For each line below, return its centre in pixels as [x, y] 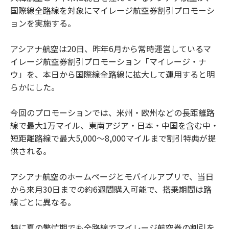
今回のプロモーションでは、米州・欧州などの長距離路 [112, 112]
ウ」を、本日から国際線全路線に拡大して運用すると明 [112, 74]
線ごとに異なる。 [43, 202]
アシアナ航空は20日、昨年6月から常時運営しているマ [111, 49]
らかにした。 [35, 87]
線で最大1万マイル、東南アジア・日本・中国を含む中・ [114, 125]
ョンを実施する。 [43, 23]
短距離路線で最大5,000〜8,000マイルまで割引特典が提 [113, 138]
